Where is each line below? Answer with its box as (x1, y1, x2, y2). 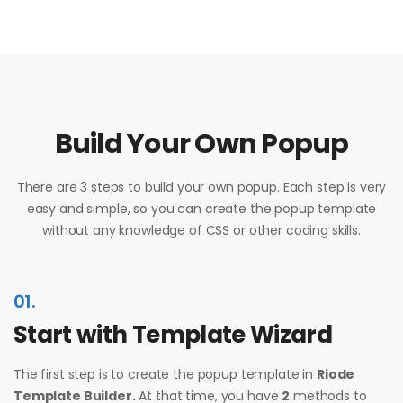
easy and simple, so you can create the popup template (26, 199, 377, 218)
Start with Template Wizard (13, 318, 333, 351)
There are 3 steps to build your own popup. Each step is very (16, 177, 387, 196)
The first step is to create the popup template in (13, 364, 317, 383)
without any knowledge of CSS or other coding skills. (42, 220, 361, 239)
